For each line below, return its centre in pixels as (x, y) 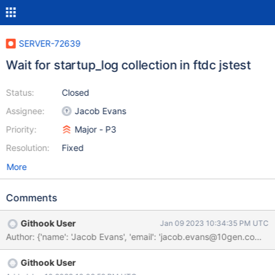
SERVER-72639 (50, 43)
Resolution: (28, 148)
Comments (32, 198)
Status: (20, 92)
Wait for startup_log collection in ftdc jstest (128, 65)
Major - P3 (95, 129)
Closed (76, 92)
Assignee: (25, 111)
